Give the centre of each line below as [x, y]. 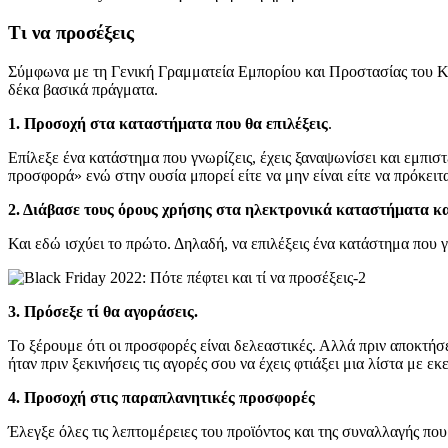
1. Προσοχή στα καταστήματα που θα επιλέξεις [168, 123]
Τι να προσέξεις [71, 33]
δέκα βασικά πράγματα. [83, 89]
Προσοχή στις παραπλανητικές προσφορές [169, 397]
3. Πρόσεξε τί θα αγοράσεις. [103, 311]
